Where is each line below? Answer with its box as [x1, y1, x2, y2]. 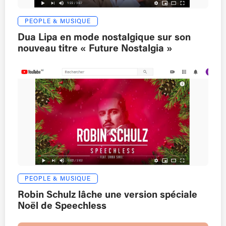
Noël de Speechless [18, 202, 106, 211]
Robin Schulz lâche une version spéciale [18, 191, 197, 200]
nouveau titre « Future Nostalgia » [18, 44, 173, 54]
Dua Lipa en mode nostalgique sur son [18, 33, 191, 43]
